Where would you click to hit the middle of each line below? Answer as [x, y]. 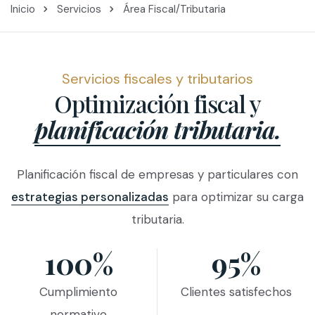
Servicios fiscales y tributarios [157, 79]
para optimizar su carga [236, 197]
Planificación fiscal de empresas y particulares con [157, 175]
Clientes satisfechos [236, 292]
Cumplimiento [78, 292]
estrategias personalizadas [90, 197]
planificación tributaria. [157, 129]
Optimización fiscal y [157, 103]
